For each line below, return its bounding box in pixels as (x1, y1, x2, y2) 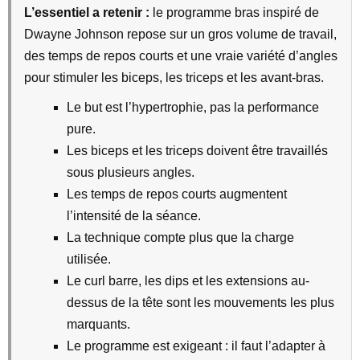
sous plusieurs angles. (67, 166, 194, 179)
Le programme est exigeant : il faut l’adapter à (67, 339, 325, 353)
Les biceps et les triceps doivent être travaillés (67, 144, 328, 157)
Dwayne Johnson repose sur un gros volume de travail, (24, 27, 337, 41)
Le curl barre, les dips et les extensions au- (67, 274, 309, 288)
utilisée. (67, 252, 111, 266)
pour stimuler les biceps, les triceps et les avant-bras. (24, 71, 324, 84)
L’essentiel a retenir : (24, 6, 149, 19)
